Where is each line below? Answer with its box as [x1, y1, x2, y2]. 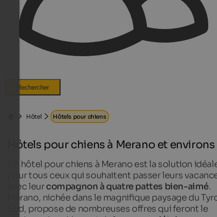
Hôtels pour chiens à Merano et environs [7, 138, 215, 151]
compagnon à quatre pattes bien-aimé [46, 181, 209, 192]
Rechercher [16, 83, 49, 91]
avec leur [7, 181, 46, 192]
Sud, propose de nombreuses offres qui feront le [7, 203, 208, 214]
